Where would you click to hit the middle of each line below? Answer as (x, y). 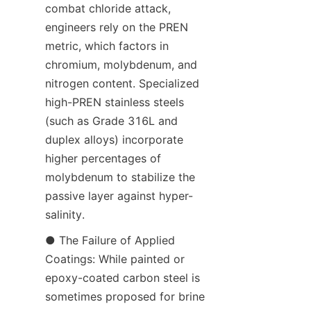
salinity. (65, 214)
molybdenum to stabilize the (120, 177)
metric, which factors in (107, 45)
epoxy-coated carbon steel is (123, 277)
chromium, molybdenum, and (121, 64)
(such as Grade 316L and (111, 120)
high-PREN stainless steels (115, 102)
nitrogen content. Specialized (122, 83)
